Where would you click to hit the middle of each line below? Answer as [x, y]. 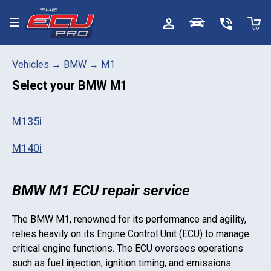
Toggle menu [36, 25]
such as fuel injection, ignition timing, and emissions [122, 263]
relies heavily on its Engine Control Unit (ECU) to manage [131, 234]
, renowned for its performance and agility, [158, 219]
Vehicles [31, 64]
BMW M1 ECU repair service [101, 191]
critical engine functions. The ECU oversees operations [128, 248]
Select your [45, 85]
